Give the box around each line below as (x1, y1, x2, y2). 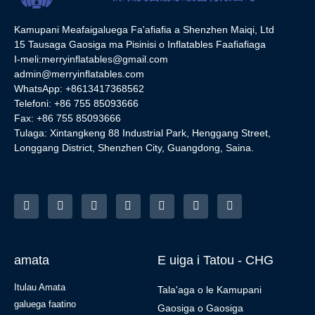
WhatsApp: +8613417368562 (14, 83, 144, 95)
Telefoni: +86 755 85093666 (14, 98, 139, 110)
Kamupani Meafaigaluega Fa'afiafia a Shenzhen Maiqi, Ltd (14, 24, 274, 36)
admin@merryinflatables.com (14, 68, 144, 80)
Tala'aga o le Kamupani (157, 283, 262, 295)
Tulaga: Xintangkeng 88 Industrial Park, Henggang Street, (14, 127, 271, 139)
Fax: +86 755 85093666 (14, 112, 121, 124)
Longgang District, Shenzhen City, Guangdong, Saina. (14, 142, 254, 154)
